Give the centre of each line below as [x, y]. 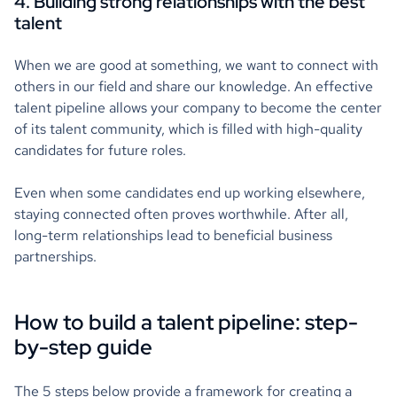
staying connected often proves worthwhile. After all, [181, 214]
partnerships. [55, 256]
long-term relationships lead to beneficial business [173, 235]
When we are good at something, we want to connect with [196, 65]
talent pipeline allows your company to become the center [198, 107]
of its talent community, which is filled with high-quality [188, 128]
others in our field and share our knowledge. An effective [194, 86]
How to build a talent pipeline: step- [186, 322]
